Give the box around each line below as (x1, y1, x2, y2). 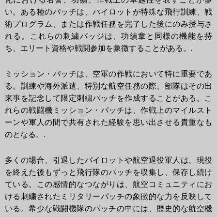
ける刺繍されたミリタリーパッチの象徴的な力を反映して (5, 191, 212, 202)
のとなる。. (5, 129, 45, 140)
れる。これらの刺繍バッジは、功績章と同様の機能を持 (5, 31, 212, 42)
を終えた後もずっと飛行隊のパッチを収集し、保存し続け (5, 167, 212, 178)
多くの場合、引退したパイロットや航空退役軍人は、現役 (5, 155, 212, 166)
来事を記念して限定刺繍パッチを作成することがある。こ (5, 93, 212, 104)
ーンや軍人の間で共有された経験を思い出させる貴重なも (5, 117, 212, 128)
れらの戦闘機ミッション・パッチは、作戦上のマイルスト (5, 105, 212, 116)
